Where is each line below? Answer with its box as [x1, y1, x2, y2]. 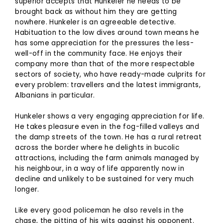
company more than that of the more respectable [15, 59, 195, 69]
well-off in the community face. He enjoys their [15, 48, 183, 58]
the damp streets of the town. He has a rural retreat [15, 132, 202, 142]
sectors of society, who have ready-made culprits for [15, 69, 206, 79]
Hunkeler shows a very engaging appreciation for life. [15, 111, 205, 121]
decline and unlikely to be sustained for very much [15, 174, 194, 184]
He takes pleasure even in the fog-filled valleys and [15, 121, 199, 131]
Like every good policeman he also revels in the [15, 205, 184, 215]
